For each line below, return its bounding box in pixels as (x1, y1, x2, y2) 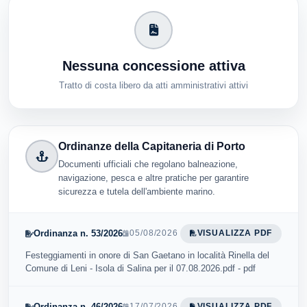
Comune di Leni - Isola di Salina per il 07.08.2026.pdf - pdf (25, 262, 256, 273)
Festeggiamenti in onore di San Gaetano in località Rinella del (25, 249, 269, 260)
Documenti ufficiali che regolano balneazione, (58, 158, 238, 169)
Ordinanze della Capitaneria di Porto (58, 140, 245, 152)
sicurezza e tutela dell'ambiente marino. (58, 186, 215, 197)
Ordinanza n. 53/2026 (34, 228, 123, 239)
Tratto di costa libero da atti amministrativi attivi (59, 79, 248, 90)
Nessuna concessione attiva (62, 58, 245, 73)
